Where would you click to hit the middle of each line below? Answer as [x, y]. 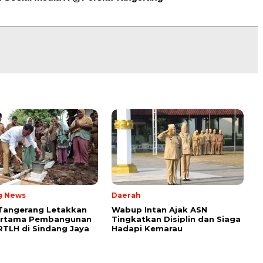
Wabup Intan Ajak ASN [159, 210]
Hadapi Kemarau [147, 229]
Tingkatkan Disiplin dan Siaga [176, 219]
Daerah [126, 195]
